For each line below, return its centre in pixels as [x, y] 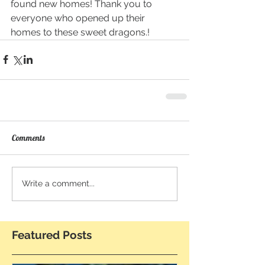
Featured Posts [52, 235]
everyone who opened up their [79, 18]
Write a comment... [58, 184]
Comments [28, 138]
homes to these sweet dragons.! [80, 32]
